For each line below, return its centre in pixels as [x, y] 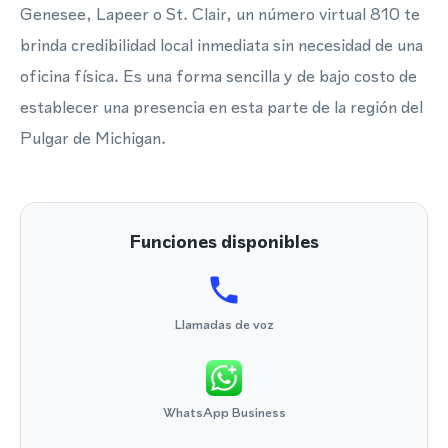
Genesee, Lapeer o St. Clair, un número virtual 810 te [220, 14]
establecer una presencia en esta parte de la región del [221, 107]
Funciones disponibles [224, 241]
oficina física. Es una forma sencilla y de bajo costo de [218, 76]
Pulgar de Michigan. [93, 138]
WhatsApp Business [224, 412]
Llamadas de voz [224, 324]
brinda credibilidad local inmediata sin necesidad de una [221, 45]
